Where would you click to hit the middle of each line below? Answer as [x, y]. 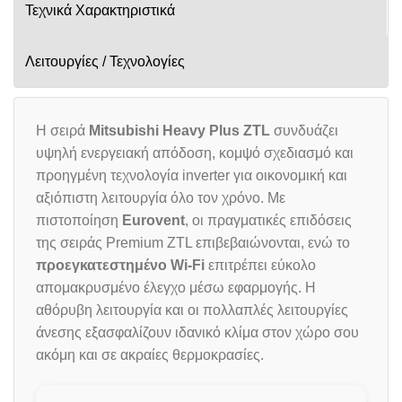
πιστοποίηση [79, 220]
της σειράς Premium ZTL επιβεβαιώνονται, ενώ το [193, 242]
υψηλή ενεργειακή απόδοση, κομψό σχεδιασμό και [195, 153]
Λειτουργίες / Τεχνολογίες [105, 61]
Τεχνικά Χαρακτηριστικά [100, 10]
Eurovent [153, 220]
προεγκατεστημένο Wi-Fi [120, 265]
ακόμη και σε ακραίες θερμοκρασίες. [150, 354]
